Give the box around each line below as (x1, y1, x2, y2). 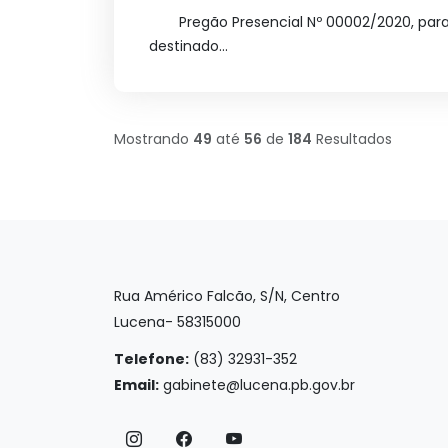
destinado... (149, 36, 228, 56)
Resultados (312, 128, 392, 149)
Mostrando (114, 128, 193, 149)
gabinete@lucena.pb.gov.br (163, 375, 355, 395)
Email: (114, 375, 159, 395)
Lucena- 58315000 (114, 312, 241, 332)
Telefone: (114, 349, 189, 369)
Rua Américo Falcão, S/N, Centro (114, 286, 340, 306)
